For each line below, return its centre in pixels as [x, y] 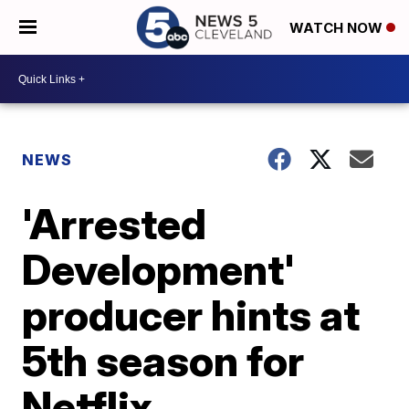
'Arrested [115, 224]
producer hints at [191, 315]
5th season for [163, 361]
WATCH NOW [338, 28]
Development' [159, 269]
